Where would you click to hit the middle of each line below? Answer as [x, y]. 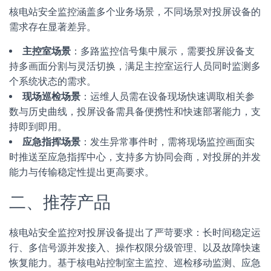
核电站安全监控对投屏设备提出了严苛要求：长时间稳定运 [135, 233]
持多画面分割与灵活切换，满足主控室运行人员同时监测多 [135, 66]
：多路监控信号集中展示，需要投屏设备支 [163, 51]
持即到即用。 [38, 127]
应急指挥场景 [51, 142]
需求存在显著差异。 [53, 27]
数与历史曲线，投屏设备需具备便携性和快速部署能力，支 [135, 112]
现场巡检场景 [51, 96]
